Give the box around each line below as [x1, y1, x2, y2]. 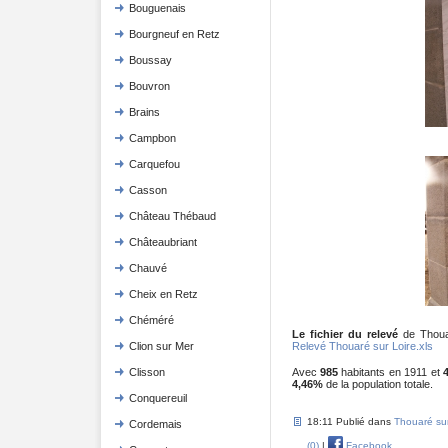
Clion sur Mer [128, 340, 194, 352]
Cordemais [128, 418, 182, 430]
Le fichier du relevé [291, 327, 398, 340]
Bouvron [128, 80, 170, 92]
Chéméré [128, 314, 174, 326]
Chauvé [128, 262, 167, 274]
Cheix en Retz [128, 288, 198, 300]
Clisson [128, 366, 165, 378]
